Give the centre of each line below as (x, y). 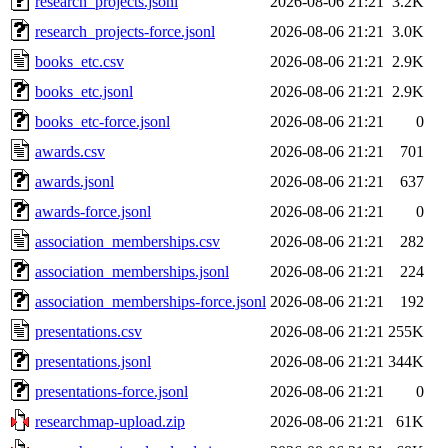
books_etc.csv (79, 61)
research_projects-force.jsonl (125, 31)
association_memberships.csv (127, 241)
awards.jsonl (74, 181)
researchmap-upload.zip (110, 421)
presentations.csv (88, 331)
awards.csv (70, 151)
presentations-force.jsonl (111, 391)
